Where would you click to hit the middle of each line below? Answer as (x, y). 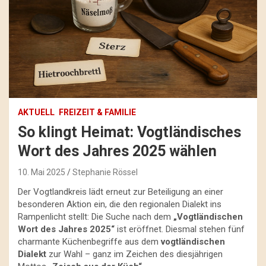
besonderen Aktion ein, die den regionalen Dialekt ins (120, 205)
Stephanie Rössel (105, 172)
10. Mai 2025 (42, 172)
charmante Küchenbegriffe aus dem (89, 242)
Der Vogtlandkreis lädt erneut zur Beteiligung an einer (121, 192)
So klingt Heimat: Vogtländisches (129, 132)
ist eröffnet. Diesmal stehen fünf (180, 229)
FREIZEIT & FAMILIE (97, 113)
